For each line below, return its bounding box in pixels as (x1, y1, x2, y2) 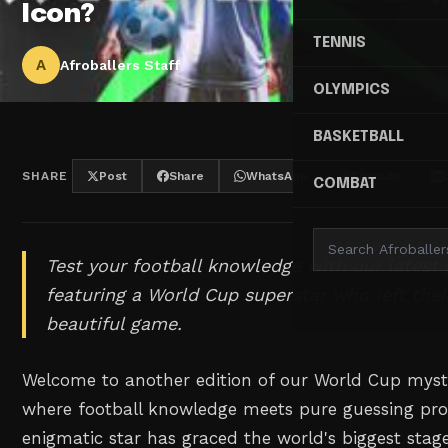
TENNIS (313, 35, 366, 51)
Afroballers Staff (60, 57, 181, 74)
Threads (350, 169, 402, 183)
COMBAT (313, 176, 377, 192)
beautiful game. (46, 313, 183, 334)
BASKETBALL (313, 129, 404, 145)
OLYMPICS (313, 82, 390, 98)
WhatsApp (246, 169, 309, 183)
